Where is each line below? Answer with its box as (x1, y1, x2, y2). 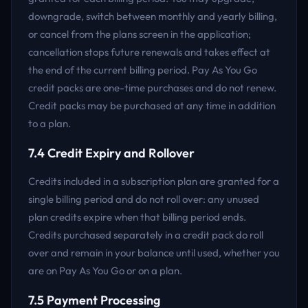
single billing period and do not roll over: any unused (28, 192, 259, 206)
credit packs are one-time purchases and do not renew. (28, 81, 276, 94)
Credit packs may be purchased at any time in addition (28, 99, 276, 112)
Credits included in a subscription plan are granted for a (28, 175, 279, 188)
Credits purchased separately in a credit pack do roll (28, 228, 263, 241)
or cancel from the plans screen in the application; (28, 27, 251, 41)
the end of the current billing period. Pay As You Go (28, 63, 257, 76)
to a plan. (28, 117, 71, 130)
